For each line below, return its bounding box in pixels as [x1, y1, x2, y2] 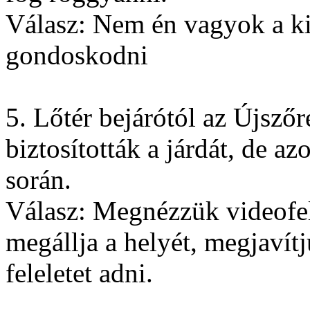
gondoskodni [6, 40, 148, 71]
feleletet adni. [6, 258, 153, 289]
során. [6, 165, 71, 195]
